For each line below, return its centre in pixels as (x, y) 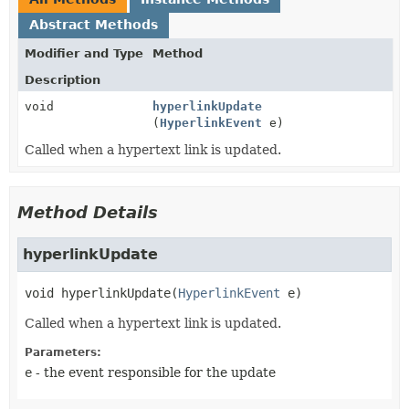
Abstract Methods (94, 25)
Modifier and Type (84, 53)
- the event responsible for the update (154, 372)
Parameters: (63, 352)
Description (63, 80)
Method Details (88, 212)
